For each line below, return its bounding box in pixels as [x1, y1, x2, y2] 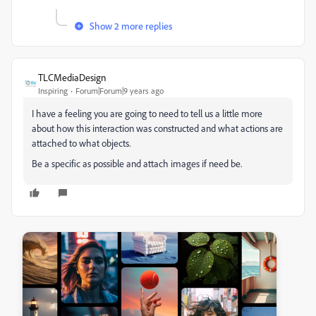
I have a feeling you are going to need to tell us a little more [32, 107, 262, 120]
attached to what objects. [32, 137, 130, 150]
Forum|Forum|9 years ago [75, 85, 164, 97]
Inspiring [38, 85, 68, 97]
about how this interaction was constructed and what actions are [32, 122, 283, 135]
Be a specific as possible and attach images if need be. [32, 157, 242, 170]
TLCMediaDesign [38, 71, 106, 84]
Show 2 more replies [90, 20, 172, 32]
